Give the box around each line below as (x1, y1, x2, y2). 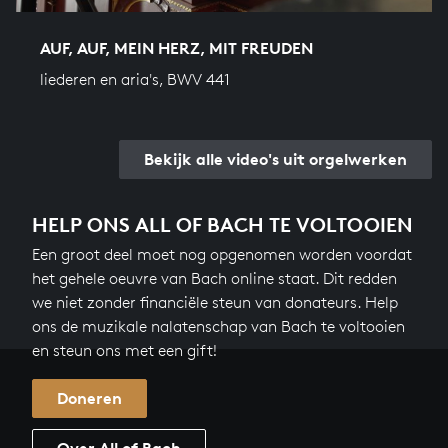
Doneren (57, 388, 122, 409)
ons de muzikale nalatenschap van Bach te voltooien (32, 317, 405, 337)
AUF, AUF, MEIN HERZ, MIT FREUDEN (40, 38, 313, 59)
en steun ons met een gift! (32, 341, 217, 361)
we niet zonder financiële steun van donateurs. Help (32, 293, 398, 313)
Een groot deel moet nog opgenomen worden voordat (32, 245, 412, 265)
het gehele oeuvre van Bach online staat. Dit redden (32, 269, 397, 289)
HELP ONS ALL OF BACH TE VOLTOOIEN (32, 212, 413, 238)
